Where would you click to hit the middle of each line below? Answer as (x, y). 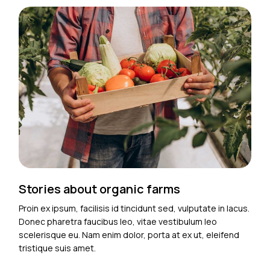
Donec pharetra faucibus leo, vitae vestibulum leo (118, 222)
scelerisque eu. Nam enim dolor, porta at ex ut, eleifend (129, 235)
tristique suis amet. (58, 248)
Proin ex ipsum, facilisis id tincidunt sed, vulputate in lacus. (134, 209)
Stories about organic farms (100, 189)
